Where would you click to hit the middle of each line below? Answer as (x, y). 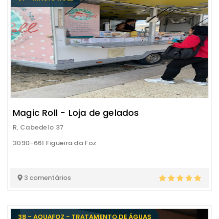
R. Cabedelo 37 (38, 127)
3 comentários (47, 177)
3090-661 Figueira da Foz (55, 143)
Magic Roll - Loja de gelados (76, 112)
